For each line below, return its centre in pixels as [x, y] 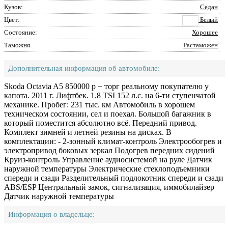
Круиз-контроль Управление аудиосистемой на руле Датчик [108, 160]
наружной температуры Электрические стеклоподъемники [107, 169]
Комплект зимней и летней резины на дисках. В [88, 132]
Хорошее [205, 32]
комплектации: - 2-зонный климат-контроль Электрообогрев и [113, 141]
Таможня [17, 45]
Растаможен [201, 45]
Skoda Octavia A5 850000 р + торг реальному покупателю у [106, 86]
